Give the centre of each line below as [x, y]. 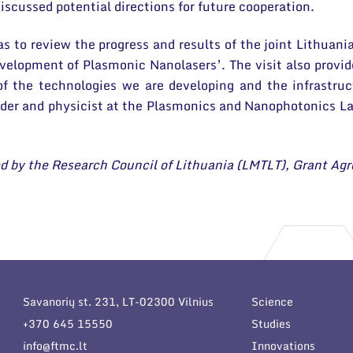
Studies [271, 324]
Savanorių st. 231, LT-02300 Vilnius [118, 302]
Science [272, 302]
